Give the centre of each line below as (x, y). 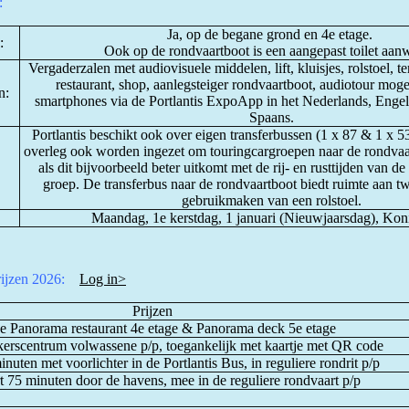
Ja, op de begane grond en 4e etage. (272, 34)
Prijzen (152, 311)
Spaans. (272, 117)
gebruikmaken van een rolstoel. (272, 200)
